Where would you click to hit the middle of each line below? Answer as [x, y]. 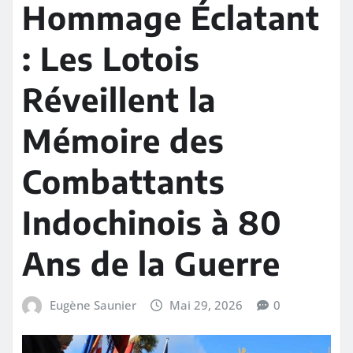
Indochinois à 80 [152, 222]
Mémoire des [123, 140]
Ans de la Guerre [151, 263]
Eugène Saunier [93, 305]
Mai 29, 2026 [206, 305]
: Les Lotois [111, 58]
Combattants [124, 181]
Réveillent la [119, 99]
